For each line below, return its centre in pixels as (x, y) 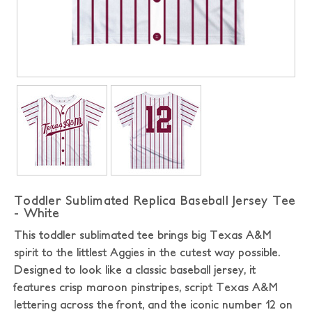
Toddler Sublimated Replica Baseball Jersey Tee (155, 200)
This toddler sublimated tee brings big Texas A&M (143, 235)
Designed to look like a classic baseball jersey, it (135, 270)
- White (37, 213)
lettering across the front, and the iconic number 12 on (153, 304)
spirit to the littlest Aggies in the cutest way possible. (147, 252)
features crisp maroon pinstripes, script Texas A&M (146, 287)
